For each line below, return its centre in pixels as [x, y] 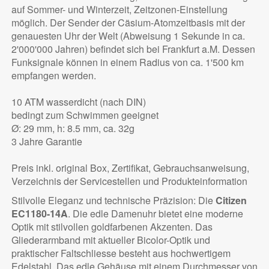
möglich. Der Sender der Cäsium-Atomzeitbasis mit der [128, 23]
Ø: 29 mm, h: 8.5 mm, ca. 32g [73, 128]
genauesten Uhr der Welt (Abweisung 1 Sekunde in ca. [128, 36]
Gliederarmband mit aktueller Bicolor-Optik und [110, 240]
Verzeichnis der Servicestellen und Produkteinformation [129, 181]
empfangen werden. [53, 76]
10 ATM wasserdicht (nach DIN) [78, 102]
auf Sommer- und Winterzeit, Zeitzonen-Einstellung [119, 10]
